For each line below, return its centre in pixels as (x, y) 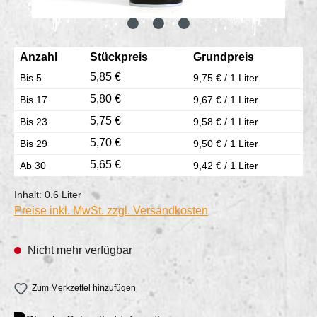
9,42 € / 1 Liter (226, 166)
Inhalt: (29, 195)
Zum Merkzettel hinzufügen (84, 288)
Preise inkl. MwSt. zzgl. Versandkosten (111, 211)
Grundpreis (224, 57)
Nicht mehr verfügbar (79, 250)
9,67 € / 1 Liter (226, 100)
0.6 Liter (63, 195)
